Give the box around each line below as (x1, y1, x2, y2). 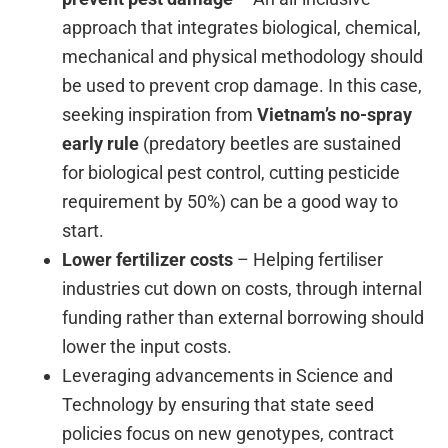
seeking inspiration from (62, 103, 258, 125)
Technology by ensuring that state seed (62, 393, 375, 415)
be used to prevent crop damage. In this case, (62, 74, 423, 96)
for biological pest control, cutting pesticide (62, 161, 401, 183)
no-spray (340, 103, 413, 125)
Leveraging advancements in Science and (62, 364, 394, 386)
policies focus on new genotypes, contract (62, 422, 395, 444)
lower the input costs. (62, 335, 233, 357)
